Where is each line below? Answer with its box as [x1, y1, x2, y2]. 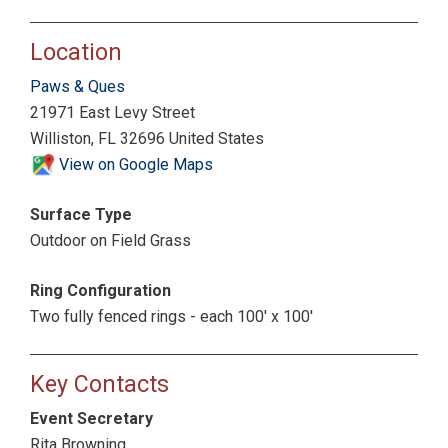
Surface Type [30, 205, 132, 225]
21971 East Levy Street [30, 103, 195, 122]
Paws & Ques [30, 77, 125, 96]
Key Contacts [30, 370, 169, 399]
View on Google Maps [55, 155, 213, 174]
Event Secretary [30, 409, 153, 429]
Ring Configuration [30, 281, 171, 301]
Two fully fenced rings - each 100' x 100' [30, 307, 313, 327]
